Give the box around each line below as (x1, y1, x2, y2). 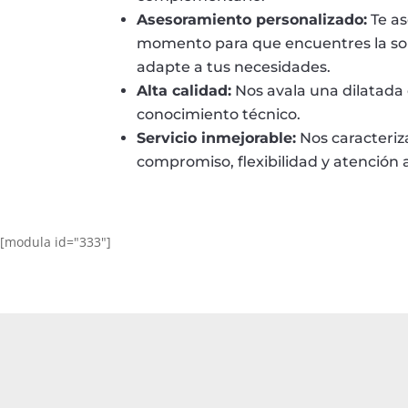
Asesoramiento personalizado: (137, 11, 368, 29)
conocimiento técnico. (137, 106, 301, 124)
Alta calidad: (137, 82, 232, 100)
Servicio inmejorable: (137, 129, 297, 148)
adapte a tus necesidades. (137, 58, 331, 76)
